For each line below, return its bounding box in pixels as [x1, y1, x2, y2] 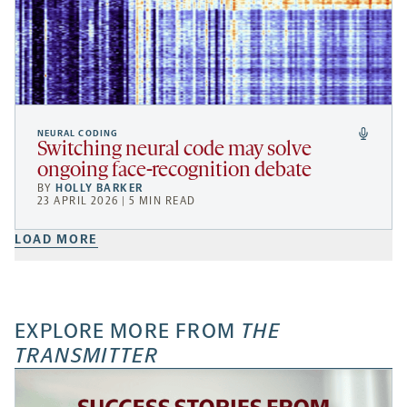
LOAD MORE [15, 232, 99, 248]
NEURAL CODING [37, 128, 119, 140]
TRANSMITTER [15, 343, 159, 369]
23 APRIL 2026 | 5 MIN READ [37, 194, 196, 208]
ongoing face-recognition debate [37, 161, 312, 183]
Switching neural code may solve [37, 140, 312, 162]
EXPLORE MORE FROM [15, 319, 241, 344]
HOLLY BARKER [55, 182, 144, 195]
